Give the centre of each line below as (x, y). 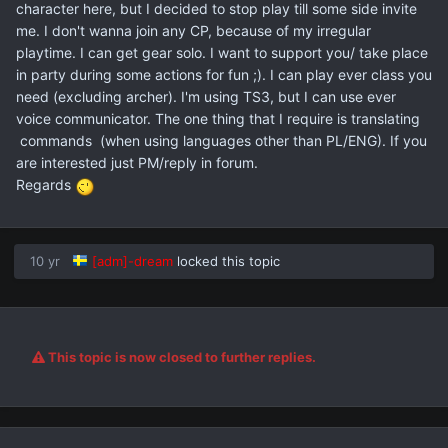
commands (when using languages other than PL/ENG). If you (221, 141)
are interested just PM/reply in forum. (137, 163)
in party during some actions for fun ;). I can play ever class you (224, 75)
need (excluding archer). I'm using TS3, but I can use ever (206, 97)
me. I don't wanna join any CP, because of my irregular (193, 31)
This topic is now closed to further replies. (180, 356)
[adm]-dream (132, 260)
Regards (45, 185)
